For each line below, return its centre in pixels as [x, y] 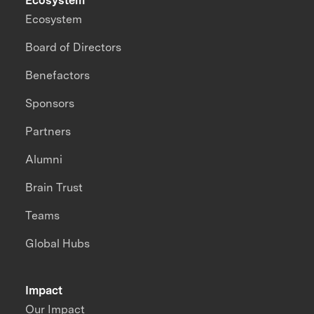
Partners [48, 132]
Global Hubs [58, 244]
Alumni [44, 160]
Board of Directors [74, 48]
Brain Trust [54, 188]
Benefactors [58, 76]
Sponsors [50, 104]
